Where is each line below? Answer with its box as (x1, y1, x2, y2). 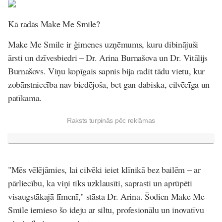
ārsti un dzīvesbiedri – (8, 51, 86, 63)
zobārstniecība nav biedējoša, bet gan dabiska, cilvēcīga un (8, 78, 210, 90)
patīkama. (8, 91, 42, 104)
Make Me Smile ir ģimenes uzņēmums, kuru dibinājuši (8, 38, 198, 50)
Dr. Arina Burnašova (86, 51, 157, 63)
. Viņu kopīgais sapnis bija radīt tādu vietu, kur (43, 64, 205, 77)
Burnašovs (8, 64, 44, 77)
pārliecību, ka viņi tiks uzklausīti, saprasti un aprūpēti (8, 176, 192, 189)
